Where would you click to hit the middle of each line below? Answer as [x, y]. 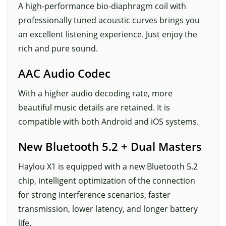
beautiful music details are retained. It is [94, 108]
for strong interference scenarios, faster [94, 195]
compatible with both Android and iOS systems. [108, 122]
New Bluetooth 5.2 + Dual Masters [110, 147]
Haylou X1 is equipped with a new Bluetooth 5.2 [108, 167]
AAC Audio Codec [64, 74]
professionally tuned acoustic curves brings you [109, 20]
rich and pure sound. [58, 49]
